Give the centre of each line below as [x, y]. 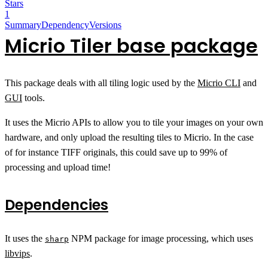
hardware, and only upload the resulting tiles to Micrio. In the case [129, 137]
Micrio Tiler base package [131, 45]
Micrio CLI [219, 83]
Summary [23, 25]
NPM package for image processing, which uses [161, 238]
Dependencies [57, 205]
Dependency [65, 25]
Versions [105, 25]
